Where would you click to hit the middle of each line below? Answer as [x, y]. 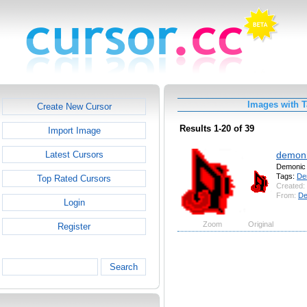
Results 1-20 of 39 [217, 129]
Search [123, 267]
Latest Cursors [74, 155]
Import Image [74, 131]
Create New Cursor [74, 107]
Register [74, 226]
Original [261, 224]
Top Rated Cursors [74, 179]
